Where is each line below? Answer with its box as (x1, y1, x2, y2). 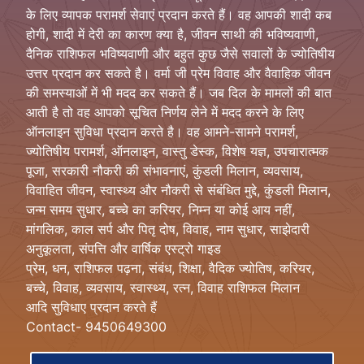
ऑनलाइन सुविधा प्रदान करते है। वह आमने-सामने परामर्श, (26, 123, 298, 140)
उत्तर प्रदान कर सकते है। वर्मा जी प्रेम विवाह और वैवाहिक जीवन (26, 64, 331, 81)
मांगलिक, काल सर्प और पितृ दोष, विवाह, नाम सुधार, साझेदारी (26, 220, 310, 237)
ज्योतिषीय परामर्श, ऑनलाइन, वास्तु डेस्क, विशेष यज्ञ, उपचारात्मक (26, 142, 328, 159)
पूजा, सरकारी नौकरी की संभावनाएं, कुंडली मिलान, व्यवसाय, (26, 162, 303, 179)
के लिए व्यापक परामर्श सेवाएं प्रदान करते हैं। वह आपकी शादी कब (26, 6, 331, 23)
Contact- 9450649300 (26, 318, 167, 335)
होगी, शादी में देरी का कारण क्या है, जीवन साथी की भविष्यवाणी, (26, 25, 318, 42)
